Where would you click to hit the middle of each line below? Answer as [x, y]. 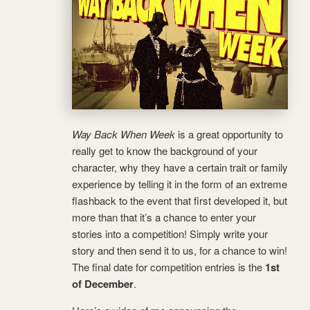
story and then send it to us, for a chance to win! [180, 250]
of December [103, 283]
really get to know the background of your [165, 150]
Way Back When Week [124, 134]
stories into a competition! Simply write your [170, 233]
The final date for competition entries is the [168, 266]
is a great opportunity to [229, 134]
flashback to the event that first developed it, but [180, 200]
